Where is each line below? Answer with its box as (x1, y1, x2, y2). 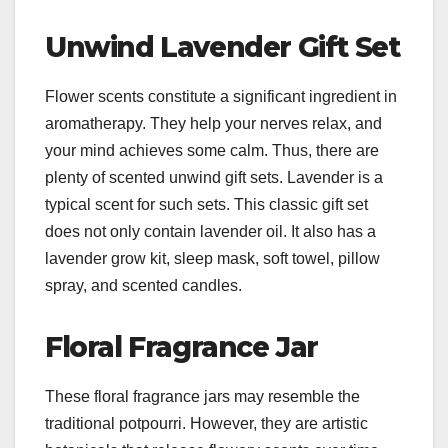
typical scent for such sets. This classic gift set (45, 195, 368, 213)
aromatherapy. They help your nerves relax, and (45, 114, 382, 132)
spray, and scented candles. (45, 276, 246, 294)
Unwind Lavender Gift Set (45, 30, 400, 65)
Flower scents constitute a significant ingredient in (45, 87, 397, 105)
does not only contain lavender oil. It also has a (45, 222, 376, 240)
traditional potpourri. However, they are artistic (45, 414, 368, 432)
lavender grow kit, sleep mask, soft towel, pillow (45, 249, 380, 267)
